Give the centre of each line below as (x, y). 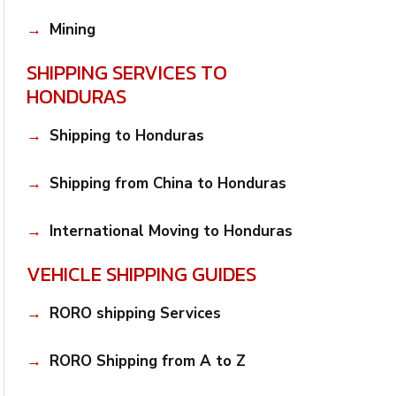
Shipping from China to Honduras (168, 183)
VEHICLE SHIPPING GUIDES (142, 274)
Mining (72, 29)
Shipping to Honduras (126, 136)
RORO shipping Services (135, 314)
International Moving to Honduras (171, 231)
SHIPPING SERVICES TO (127, 73)
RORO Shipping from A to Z (147, 361)
